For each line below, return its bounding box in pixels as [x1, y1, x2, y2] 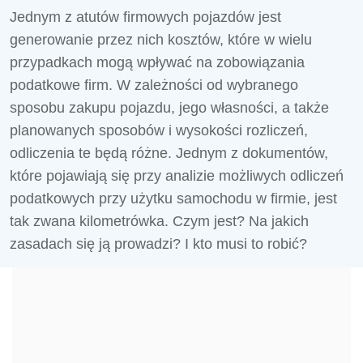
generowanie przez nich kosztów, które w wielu [10, 32, 312, 48]
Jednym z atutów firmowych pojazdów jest [10, 9, 281, 25]
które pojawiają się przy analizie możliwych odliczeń [10, 168, 344, 184]
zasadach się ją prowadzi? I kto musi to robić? [10, 236, 307, 252]
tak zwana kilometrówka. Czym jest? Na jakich [10, 213, 309, 229]
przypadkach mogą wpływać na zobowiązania [10, 54, 305, 70]
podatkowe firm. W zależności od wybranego [10, 77, 298, 93]
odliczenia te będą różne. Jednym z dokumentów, [10, 145, 328, 161]
